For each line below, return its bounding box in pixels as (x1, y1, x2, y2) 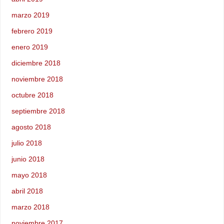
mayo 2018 (11, 170, 47, 179)
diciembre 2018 (11, 58, 60, 67)
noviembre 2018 (11, 74, 63, 83)
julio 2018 (11, 138, 42, 147)
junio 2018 (11, 154, 44, 163)
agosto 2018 (11, 122, 51, 131)
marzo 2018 (11, 202, 49, 211)
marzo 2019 (11, 10, 49, 19)
